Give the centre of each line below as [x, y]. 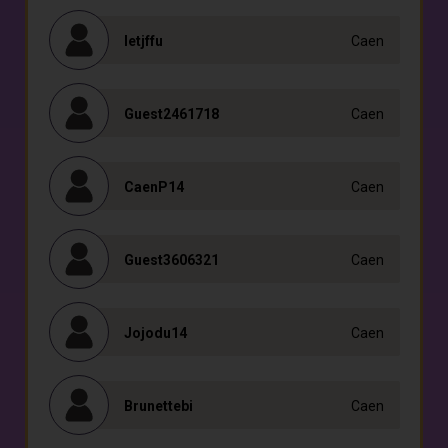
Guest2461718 [171, 114]
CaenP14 [154, 187]
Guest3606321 [171, 260]
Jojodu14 [155, 333]
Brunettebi [158, 406]
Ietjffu [143, 41]
